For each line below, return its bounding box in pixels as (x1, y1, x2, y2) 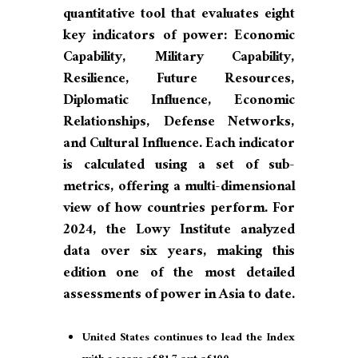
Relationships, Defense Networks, (63, 109, 295, 138)
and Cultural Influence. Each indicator (63, 131, 295, 160)
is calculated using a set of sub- (63, 153, 295, 181)
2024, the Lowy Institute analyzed (63, 217, 295, 246)
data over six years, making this (63, 239, 295, 268)
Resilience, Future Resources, (63, 66, 295, 95)
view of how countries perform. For (63, 196, 295, 225)
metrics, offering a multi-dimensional (63, 174, 295, 203)
